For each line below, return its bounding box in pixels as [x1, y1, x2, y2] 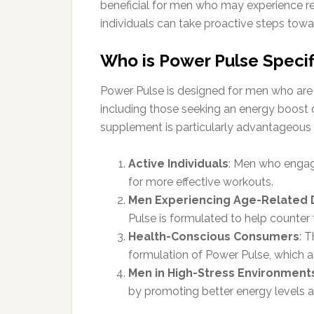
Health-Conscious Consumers [128, 229, 299, 243]
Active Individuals [128, 156, 228, 170]
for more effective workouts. [128, 175, 273, 189]
